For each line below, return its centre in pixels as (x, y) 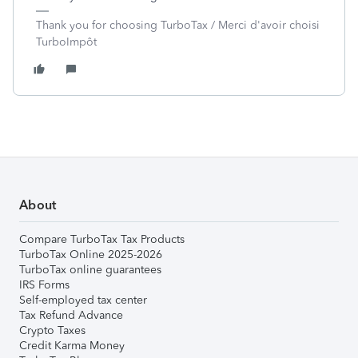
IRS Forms (44, 285)
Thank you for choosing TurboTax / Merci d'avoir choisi (178, 25)
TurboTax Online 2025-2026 (91, 255)
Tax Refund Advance (71, 315)
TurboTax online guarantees (90, 270)
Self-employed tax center (83, 300)
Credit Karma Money (72, 346)
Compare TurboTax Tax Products (102, 239)
